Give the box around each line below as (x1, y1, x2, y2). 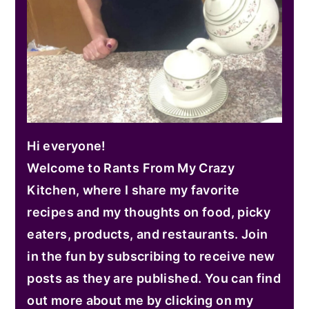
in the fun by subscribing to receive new (27, 249, 275, 264)
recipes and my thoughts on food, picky (27, 205, 271, 220)
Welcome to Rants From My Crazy (27, 161, 235, 176)
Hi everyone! (27, 139, 106, 154)
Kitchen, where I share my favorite (27, 183, 240, 198)
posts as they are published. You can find (27, 271, 281, 286)
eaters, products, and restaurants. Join (27, 227, 268, 242)
